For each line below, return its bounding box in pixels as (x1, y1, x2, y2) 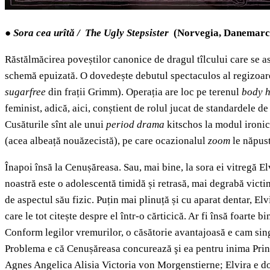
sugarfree (5, 86, 48, 98)
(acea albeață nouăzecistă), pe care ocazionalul (5, 135, 208, 147)
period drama (106, 119, 167, 131)
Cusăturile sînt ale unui (5, 119, 106, 131)
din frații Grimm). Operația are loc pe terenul (48, 86, 242, 98)
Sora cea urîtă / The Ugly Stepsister (13, 27, 171, 39)
